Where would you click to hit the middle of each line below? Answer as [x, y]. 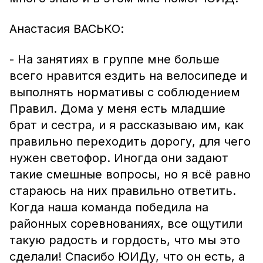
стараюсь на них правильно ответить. [123, 191]
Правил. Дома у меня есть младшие [117, 109]
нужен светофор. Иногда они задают [119, 158]
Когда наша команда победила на [109, 207]
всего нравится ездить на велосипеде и [128, 76]
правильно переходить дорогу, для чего [130, 141]
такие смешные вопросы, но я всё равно [130, 174]
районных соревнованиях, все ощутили [126, 224]
